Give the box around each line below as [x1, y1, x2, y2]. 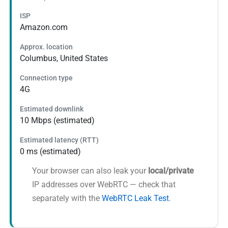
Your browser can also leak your [32, 166, 149, 176]
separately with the [32, 193, 102, 204]
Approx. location [20, 43, 73, 51]
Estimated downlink [20, 105, 84, 113]
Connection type [20, 74, 73, 82]
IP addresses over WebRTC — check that [32, 180, 176, 190]
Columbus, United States [20, 53, 108, 64]
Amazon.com [20, 22, 68, 33]
